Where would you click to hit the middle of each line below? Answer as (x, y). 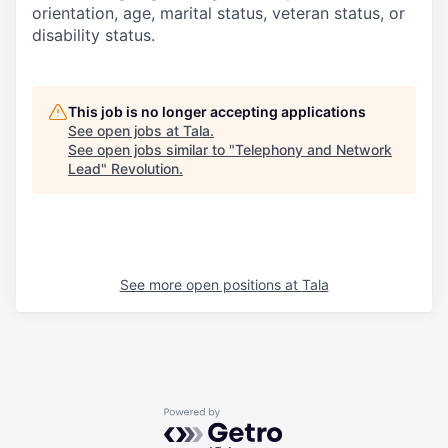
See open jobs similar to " (151, 149)
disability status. (93, 34)
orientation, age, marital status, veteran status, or (218, 12)
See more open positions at (210, 284)
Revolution (145, 168)
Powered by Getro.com (251, 416)
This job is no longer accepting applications (217, 111)
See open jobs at (125, 130)
